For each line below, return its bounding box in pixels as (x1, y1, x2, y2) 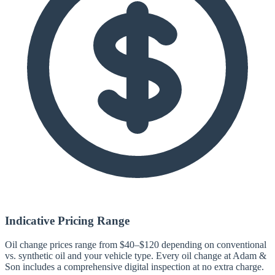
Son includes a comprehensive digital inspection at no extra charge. (5, 261, 264, 272)
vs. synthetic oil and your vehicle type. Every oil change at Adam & (5, 250, 266, 261)
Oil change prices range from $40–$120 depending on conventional (5, 239, 266, 250)
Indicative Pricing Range (5, 214, 130, 227)
